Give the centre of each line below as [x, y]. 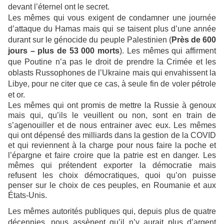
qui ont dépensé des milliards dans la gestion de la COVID [112, 135]
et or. [16, 94]
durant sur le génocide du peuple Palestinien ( [90, 39]
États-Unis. [27, 195]
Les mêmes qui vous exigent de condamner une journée [112, 17]
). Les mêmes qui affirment [168, 50]
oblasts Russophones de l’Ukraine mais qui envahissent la [112, 72]
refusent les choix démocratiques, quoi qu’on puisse [112, 175]
